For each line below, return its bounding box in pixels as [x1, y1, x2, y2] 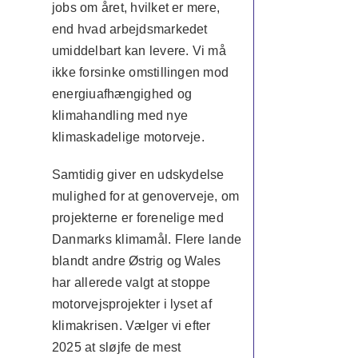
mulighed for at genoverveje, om [51, 189, 240, 203]
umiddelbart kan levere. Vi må [51, 44, 226, 58]
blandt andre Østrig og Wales [51, 254, 221, 268]
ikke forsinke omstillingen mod [51, 66, 229, 79]
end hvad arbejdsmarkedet [51, 22, 208, 36]
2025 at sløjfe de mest [51, 340, 181, 354]
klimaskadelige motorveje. [51, 130, 205, 144]
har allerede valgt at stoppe [51, 276, 211, 289]
